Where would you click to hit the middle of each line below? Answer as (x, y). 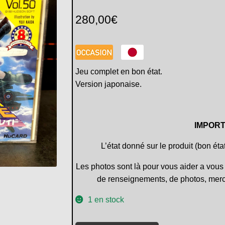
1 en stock (106, 199)
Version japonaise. (109, 84)
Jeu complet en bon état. (119, 71)
